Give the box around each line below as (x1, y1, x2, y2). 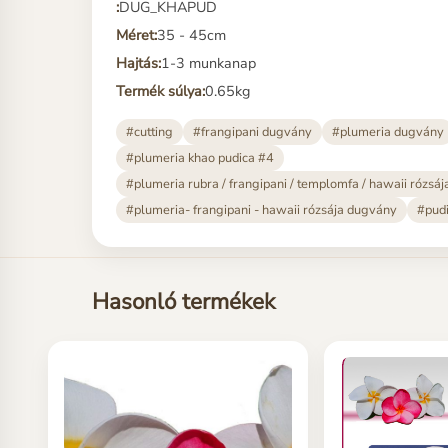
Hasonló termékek (92, 285, 275, 317)
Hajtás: (116, 52, 161, 73)
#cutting (126, 122, 173, 141)
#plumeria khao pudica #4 (126, 148, 274, 167)
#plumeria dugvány (332, 122, 444, 141)
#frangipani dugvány (193, 122, 312, 141)
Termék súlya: (116, 80, 205, 101)
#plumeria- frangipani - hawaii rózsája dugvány (126, 200, 397, 219)
